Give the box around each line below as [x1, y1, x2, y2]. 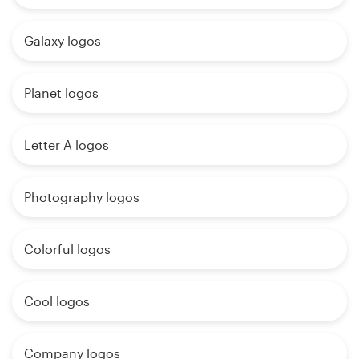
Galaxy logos [24, 32, 101, 48]
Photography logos [24, 188, 139, 204]
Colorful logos [24, 240, 111, 256]
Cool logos [24, 292, 90, 309]
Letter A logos [24, 136, 109, 152]
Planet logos [24, 84, 99, 100]
